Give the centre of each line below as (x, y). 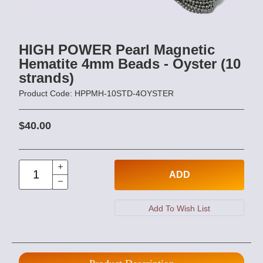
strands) (46, 78)
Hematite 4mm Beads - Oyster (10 (130, 64)
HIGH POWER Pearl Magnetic (117, 50)
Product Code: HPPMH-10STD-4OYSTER (96, 93)
